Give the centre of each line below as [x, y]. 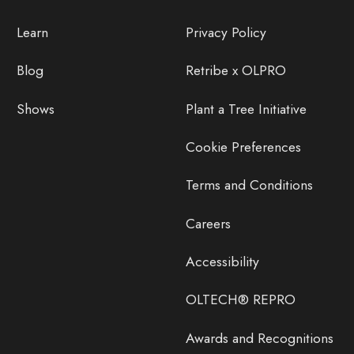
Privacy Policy [226, 32]
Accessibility [222, 262]
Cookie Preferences [243, 147]
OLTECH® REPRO [240, 300]
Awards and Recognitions [259, 338]
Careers [208, 223]
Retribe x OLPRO [235, 71]
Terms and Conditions [249, 185]
